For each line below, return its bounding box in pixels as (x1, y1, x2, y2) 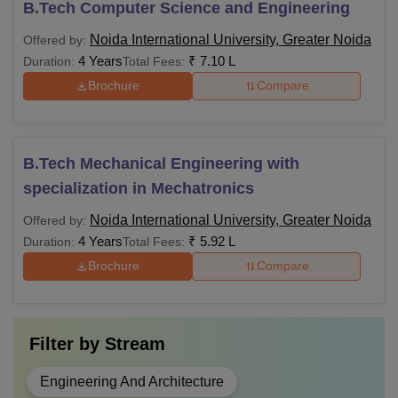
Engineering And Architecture (40, 373, 224, 389)
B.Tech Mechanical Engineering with (23, 154, 299, 172)
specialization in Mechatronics (23, 179, 254, 197)
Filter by (29, 333, 105, 354)
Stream (105, 333, 165, 354)
